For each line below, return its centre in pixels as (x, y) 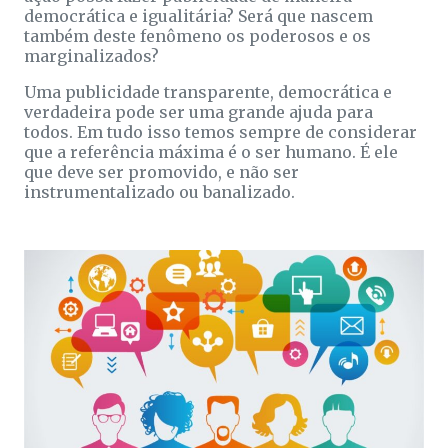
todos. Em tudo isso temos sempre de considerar (220, 131)
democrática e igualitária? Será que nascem (198, 15)
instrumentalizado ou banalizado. (159, 191)
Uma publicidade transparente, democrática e (208, 91)
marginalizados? (91, 55)
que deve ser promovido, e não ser (161, 171)
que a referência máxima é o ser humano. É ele (211, 151)
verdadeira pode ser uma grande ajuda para (198, 111)
